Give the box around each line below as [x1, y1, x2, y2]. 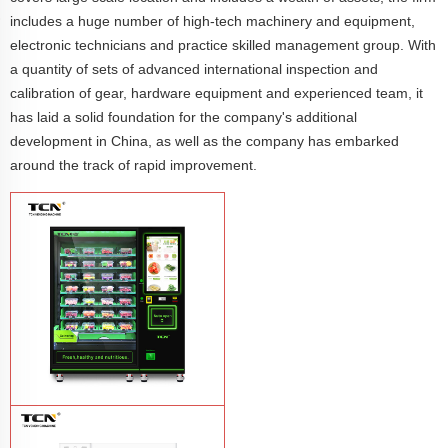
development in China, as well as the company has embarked [10, 133, 399, 149]
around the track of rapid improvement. [10, 157, 257, 173]
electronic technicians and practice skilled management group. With [10, 37, 436, 53]
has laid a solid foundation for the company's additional [10, 109, 357, 125]
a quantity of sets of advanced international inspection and [10, 61, 378, 77]
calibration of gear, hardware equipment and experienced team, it [10, 85, 423, 101]
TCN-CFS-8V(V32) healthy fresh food [16, 422, 219, 436]
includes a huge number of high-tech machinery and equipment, [10, 13, 415, 29]
